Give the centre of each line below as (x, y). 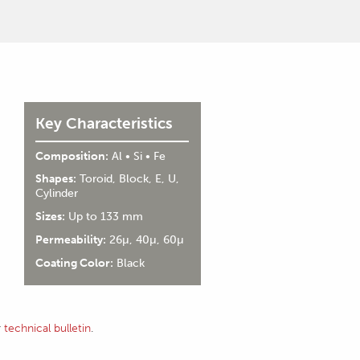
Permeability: (70, 240)
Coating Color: (74, 262)
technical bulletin (47, 327)
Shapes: (55, 179)
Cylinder (56, 193)
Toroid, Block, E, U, (127, 179)
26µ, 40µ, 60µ (145, 240)
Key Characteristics (104, 124)
